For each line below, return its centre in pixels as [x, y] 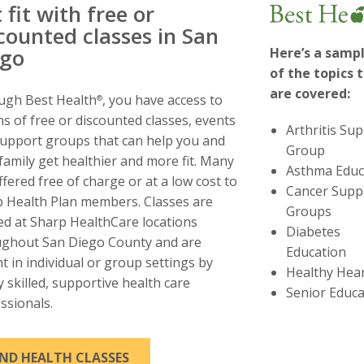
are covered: [310, 93]
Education [316, 251]
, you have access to [162, 100]
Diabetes [314, 231]
